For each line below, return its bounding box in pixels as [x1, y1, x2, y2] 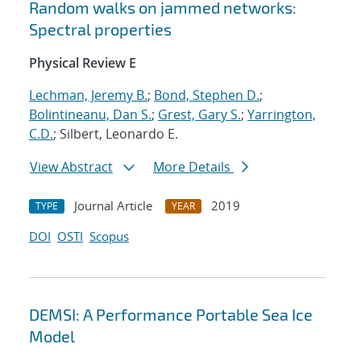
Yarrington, [247, 106, 316, 124]
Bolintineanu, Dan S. [29, 106, 151, 124]
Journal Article [74, 197, 152, 214]
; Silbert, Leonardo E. [53, 125, 178, 143]
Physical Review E [29, 54, 136, 73]
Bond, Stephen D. [154, 86, 259, 105]
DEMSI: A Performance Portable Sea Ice [29, 305, 313, 325]
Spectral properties [29, 19, 172, 39]
